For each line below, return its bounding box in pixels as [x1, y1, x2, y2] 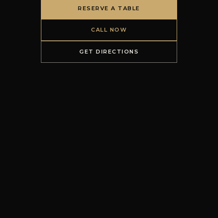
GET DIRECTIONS [79, 48, 139, 55]
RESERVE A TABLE [78, 4, 140, 12]
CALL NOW [91, 26, 127, 33]
